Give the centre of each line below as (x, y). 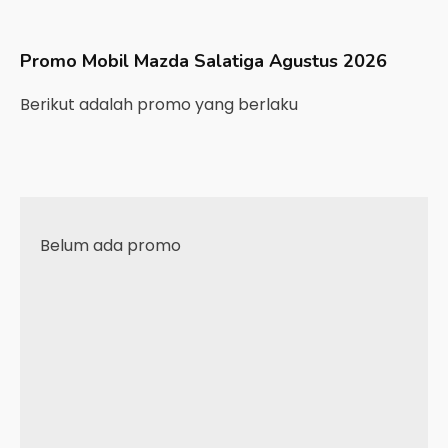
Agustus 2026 (328, 61)
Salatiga (229, 61)
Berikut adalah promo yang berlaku (161, 104)
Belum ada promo (110, 245)
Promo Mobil (77, 61)
